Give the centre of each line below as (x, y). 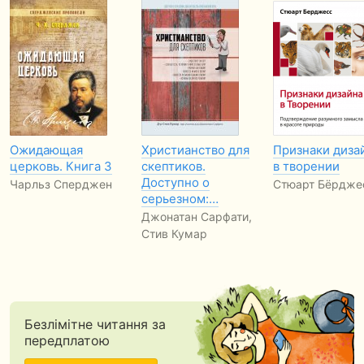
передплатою (67, 340)
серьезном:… (180, 199)
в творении (306, 166)
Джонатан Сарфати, (197, 217)
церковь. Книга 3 (61, 166)
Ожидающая (46, 150)
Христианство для (195, 150)
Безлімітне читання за (95, 324)
